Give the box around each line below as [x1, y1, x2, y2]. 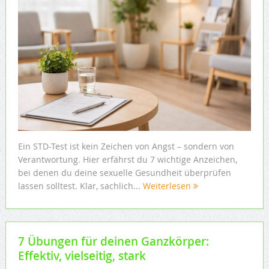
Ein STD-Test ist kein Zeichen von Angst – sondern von [17, 140, 234, 152]
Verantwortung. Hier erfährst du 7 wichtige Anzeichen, [17, 153, 237, 165]
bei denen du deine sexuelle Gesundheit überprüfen [17, 166, 231, 178]
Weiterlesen [142, 180, 193, 192]
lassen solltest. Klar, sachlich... [17, 180, 143, 192]
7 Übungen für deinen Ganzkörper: [17, 234, 209, 250]
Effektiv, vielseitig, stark [17, 248, 146, 264]
